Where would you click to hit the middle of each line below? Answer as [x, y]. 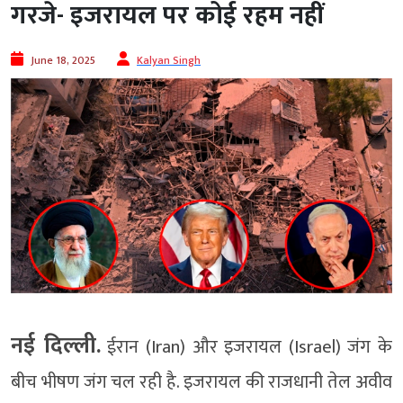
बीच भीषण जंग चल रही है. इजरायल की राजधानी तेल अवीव [201, 382]
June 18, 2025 [63, 61]
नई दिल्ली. [56, 345]
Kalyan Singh [169, 61]
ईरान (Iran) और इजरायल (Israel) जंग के [246, 347]
